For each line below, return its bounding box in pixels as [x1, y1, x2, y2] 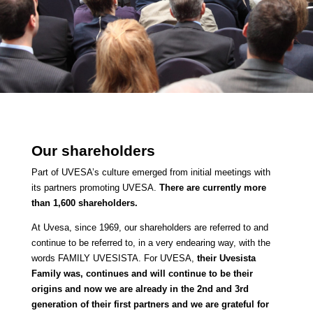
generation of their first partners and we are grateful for [31, 299, 269, 310]
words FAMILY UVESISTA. [31, 253, 141, 264]
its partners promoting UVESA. [31, 182, 156, 194]
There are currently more [159, 182, 266, 194]
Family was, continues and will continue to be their [31, 268, 253, 279]
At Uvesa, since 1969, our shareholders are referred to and [31, 222, 268, 233]
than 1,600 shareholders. [31, 198, 138, 209]
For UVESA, [143, 253, 197, 264]
